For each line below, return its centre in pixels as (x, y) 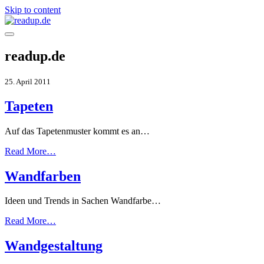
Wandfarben (43, 176)
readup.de (35, 56)
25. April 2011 (28, 81)
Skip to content (33, 10)
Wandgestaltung (54, 246)
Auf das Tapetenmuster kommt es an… (77, 131)
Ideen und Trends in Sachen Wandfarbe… (83, 201)
